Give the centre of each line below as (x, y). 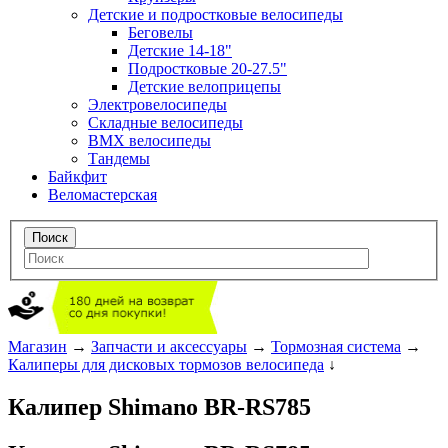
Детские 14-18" (180, 50)
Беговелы (160, 32)
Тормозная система (336, 347)
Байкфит (77, 176)
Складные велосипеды (165, 122)
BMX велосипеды (149, 140)
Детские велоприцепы (204, 86)
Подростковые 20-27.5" (207, 68)
